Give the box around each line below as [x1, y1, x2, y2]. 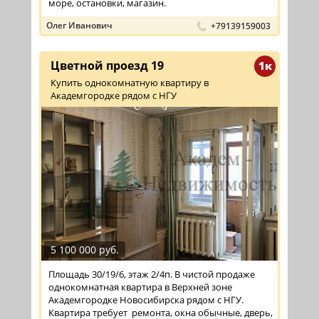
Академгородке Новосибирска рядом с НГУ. [48, 293, 244, 307]
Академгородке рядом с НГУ [51, 88, 177, 102]
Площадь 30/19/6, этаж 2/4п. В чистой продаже [48, 268, 255, 281]
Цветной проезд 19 [51, 57, 164, 73]
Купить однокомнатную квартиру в [51, 75, 209, 89]
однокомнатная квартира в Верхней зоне [48, 281, 232, 294]
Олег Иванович [46, 19, 113, 31]
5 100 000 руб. [51, 243, 119, 257]
